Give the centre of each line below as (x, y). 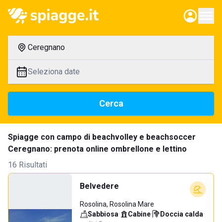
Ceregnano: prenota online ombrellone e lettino (97, 149)
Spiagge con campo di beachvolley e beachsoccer (102, 137)
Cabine (139, 214)
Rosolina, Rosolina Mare (117, 204)
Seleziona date (54, 72)
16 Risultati (28, 165)
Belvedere (99, 186)
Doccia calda (182, 214)
